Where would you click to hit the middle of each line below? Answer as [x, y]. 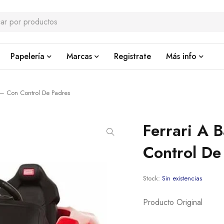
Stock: [152, 178]
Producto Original [173, 202]
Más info [181, 56]
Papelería [27, 56]
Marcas [79, 56]
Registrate [132, 56]
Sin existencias [182, 178]
